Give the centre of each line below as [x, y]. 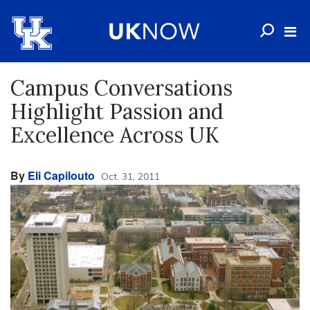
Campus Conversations [121, 88]
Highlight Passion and [117, 111]
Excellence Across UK [115, 135]
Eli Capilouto [61, 175]
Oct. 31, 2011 [130, 176]
